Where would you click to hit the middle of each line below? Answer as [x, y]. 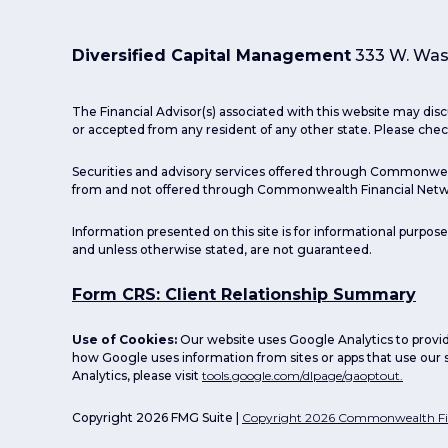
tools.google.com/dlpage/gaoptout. [302, 376]
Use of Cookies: [126, 340]
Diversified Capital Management [211, 56]
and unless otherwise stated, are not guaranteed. [222, 250]
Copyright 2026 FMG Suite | [157, 418]
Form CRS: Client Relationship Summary [244, 295]
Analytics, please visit [137, 376]
